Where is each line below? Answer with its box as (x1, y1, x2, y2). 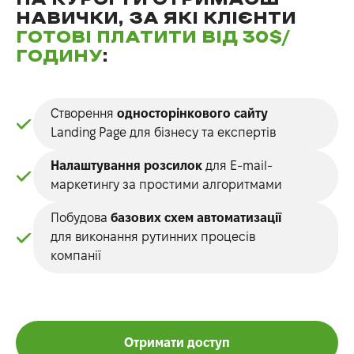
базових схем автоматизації (111, 211, 281, 225)
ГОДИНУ (16, 48, 103, 66)
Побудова (51, 211, 111, 225)
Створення (51, 107, 117, 121)
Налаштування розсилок (51, 159, 202, 173)
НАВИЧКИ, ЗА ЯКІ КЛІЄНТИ (16, 10, 296, 28)
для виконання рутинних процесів (51, 230, 255, 244)
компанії (51, 249, 101, 263)
